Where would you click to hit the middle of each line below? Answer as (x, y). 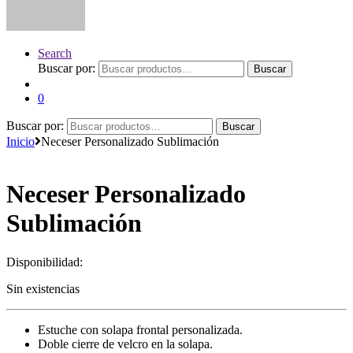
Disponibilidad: (45, 262)
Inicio (20, 141)
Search (55, 53)
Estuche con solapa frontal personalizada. (140, 329)
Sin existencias (43, 288)
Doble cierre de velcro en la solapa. (125, 344)
